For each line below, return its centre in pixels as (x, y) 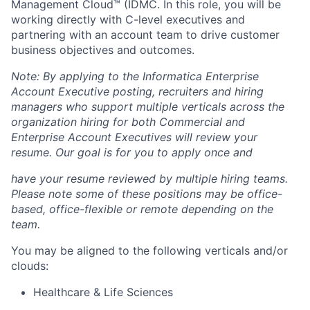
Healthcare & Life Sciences (103, 292)
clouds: (30, 265)
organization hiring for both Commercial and (128, 121)
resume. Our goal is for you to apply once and (132, 152)
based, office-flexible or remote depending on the (142, 209)
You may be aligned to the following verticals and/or (149, 250)
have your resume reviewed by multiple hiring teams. (149, 178)
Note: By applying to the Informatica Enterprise (135, 76)
